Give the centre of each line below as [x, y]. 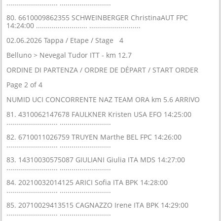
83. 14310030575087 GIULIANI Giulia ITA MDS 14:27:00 [96, 159]
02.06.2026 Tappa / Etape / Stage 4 [65, 40]
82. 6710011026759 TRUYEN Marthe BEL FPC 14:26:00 [94, 137]
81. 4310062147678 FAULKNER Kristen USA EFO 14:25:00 [99, 114]
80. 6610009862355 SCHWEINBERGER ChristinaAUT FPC [97, 17]
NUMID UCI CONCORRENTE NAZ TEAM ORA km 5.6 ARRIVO [103, 99]
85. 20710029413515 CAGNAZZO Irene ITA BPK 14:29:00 [98, 205]
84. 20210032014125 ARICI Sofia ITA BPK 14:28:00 [87, 182]
